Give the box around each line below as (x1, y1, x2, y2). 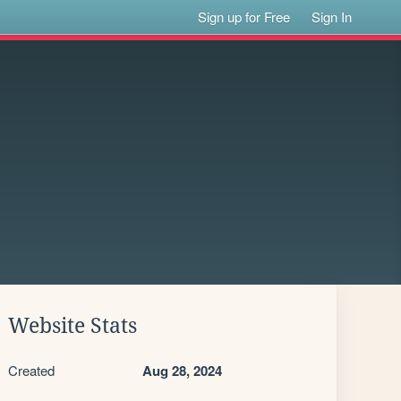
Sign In (311, 7, 353, 26)
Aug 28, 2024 (142, 361, 222, 380)
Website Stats (8, 314, 137, 337)
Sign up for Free (198, 7, 291, 26)
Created (8, 361, 55, 380)
